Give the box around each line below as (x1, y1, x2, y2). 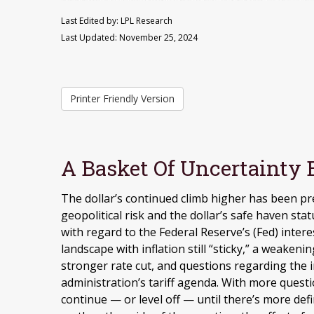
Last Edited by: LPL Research (61, 14, 172, 27)
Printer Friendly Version (70, 91, 175, 105)
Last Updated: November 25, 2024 (61, 31, 198, 43)
